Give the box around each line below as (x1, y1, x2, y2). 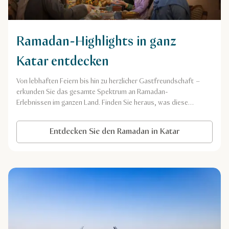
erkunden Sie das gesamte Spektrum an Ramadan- (16, 87, 168, 97)
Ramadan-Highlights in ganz (16, 33, 176, 51)
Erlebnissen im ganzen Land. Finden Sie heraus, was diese (16, 98, 188, 107)
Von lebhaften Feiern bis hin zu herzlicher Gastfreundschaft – (16, 76, 200, 86)
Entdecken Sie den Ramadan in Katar (50, 126, 179, 137)
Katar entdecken (16, 53, 109, 71)
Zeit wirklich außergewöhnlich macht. (16, 108, 126, 118)
